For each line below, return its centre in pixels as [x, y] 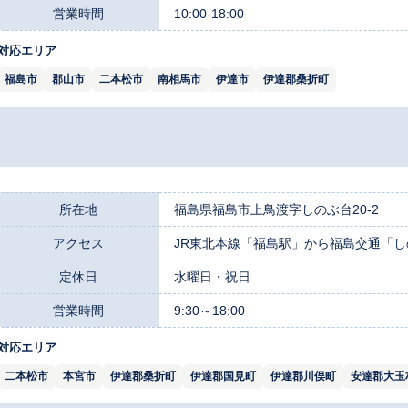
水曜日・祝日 [212, 276]
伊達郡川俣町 [303, 376]
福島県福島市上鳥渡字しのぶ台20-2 [276, 209]
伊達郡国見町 [223, 376]
